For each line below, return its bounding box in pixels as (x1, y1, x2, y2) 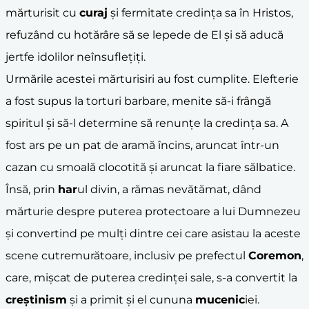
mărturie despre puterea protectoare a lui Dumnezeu (6, 204, 301, 218)
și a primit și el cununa (67, 292, 195, 306)
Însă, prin (6, 182, 58, 196)
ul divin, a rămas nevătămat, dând (77, 182, 261, 196)
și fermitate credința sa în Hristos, (108, 6, 293, 19)
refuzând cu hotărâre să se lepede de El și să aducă (6, 28, 283, 41)
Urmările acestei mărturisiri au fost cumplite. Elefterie (6, 72, 299, 86)
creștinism (6, 292, 67, 306)
